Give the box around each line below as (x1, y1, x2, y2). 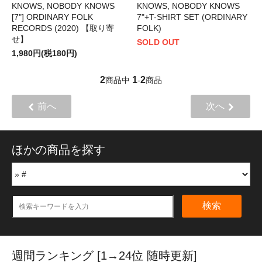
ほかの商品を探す (12, 143, 105, 156)
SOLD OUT (137, 37, 180, 47)
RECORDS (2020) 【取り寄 (12, 23, 114, 33)
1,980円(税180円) (12, 48, 77, 58)
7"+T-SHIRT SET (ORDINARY (137, 12, 247, 22)
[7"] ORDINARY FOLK (12, 12, 93, 22)
